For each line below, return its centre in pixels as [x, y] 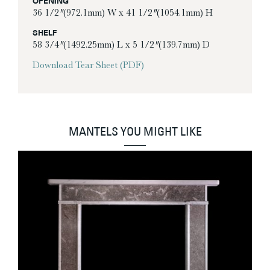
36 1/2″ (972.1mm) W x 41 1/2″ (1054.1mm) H [123, 12]
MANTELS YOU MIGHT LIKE [135, 133]
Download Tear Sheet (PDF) [88, 65]
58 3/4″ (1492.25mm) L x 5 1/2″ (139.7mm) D [121, 45]
